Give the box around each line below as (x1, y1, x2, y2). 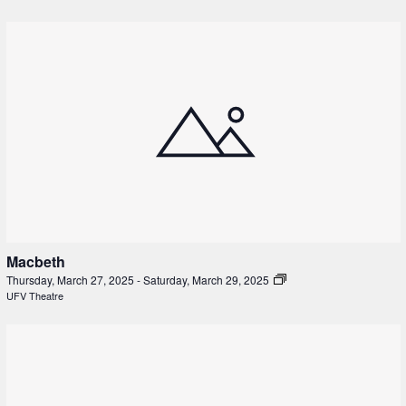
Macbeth (5, 251, 65, 273)
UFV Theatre (5, 288, 63, 304)
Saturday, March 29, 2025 (142, 272, 272, 288)
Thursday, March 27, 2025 (5, 272, 137, 288)
